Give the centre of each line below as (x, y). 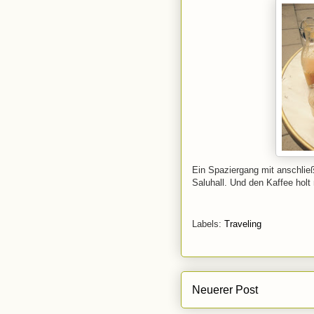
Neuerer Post (225, 289)
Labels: (208, 224)
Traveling (243, 224)
